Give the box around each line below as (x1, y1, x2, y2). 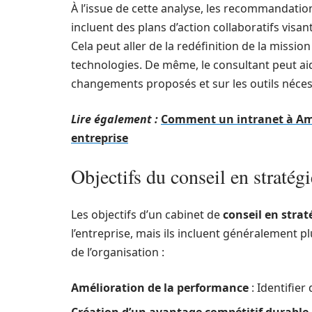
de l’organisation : (71, 244, 164, 260)
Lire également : (71, 111, 158, 127)
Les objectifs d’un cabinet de (71, 207, 223, 222)
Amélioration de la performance (71, 280, 249, 295)
